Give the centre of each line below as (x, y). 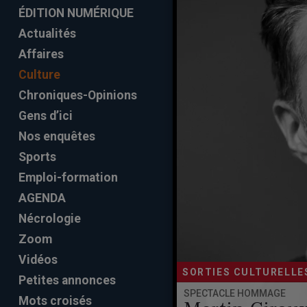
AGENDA (42, 198)
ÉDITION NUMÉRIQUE (76, 13)
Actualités (47, 34)
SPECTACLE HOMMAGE (234, 294)
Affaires (41, 54)
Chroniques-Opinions (78, 96)
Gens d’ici (46, 116)
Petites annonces (67, 281)
